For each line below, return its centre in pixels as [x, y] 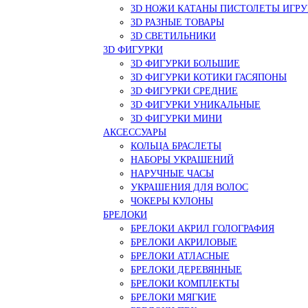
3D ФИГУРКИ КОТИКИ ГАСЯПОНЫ [209, 77]
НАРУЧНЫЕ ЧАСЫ [172, 173]
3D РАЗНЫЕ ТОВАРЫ [177, 22]
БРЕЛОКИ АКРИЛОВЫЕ [184, 242]
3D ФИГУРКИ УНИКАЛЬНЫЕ [196, 104]
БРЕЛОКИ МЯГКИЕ [174, 297]
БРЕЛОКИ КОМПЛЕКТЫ [185, 283]
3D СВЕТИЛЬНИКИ [173, 36]
